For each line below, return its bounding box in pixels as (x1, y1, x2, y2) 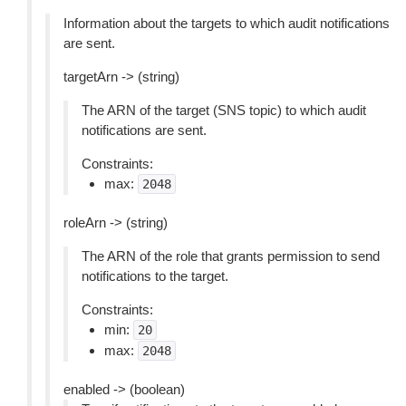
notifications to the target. (82, 268, 228, 284)
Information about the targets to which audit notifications (63, 15, 390, 31)
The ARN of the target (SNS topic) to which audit (82, 102, 366, 118)
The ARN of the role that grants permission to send (82, 248, 380, 264)
